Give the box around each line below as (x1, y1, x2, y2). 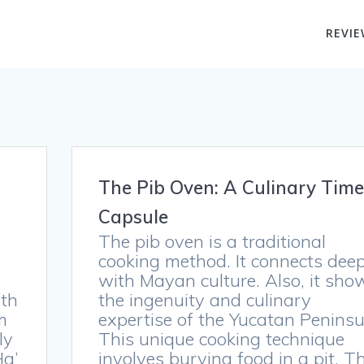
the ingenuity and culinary (97, 288, 311, 312)
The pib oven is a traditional (97, 230, 326, 253)
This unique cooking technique (97, 327, 344, 351)
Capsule (97, 205, 168, 229)
